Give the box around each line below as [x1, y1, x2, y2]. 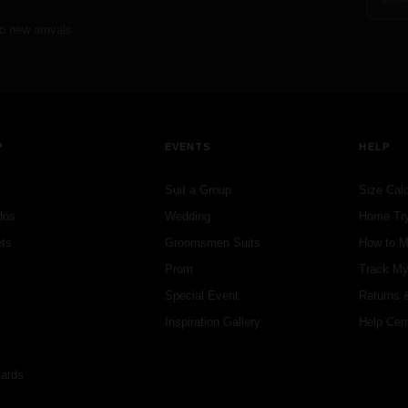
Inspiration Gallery [164, 315, 260, 329]
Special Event [164, 289, 239, 302]
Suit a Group [164, 183, 231, 197]
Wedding [164, 209, 210, 223]
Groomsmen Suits [164, 236, 260, 250]
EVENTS [164, 141, 211, 152]
